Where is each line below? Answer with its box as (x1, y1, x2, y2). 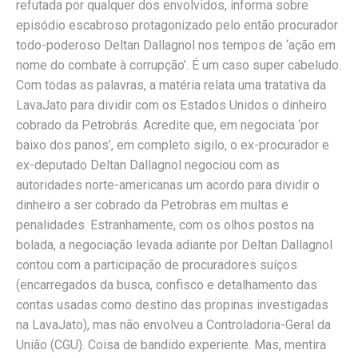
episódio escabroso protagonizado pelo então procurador (16, 18, 338, 33)
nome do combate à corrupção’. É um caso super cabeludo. (16, 58, 341, 73)
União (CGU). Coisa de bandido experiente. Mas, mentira (16, 337, 326, 352)
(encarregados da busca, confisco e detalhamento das (16, 277, 317, 292)
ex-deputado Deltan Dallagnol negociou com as (16, 157, 280, 173)
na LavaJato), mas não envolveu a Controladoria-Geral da (16, 317, 331, 332)
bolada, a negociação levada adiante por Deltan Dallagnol (16, 237, 332, 253)
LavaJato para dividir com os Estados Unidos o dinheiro (16, 97, 327, 113)
